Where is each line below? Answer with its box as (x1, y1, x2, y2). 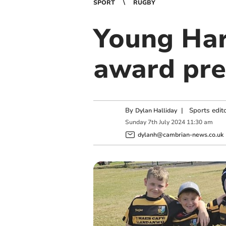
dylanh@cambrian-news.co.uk (137, 130, 223, 139)
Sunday (125, 118, 146, 127)
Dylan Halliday (135, 106, 177, 115)
